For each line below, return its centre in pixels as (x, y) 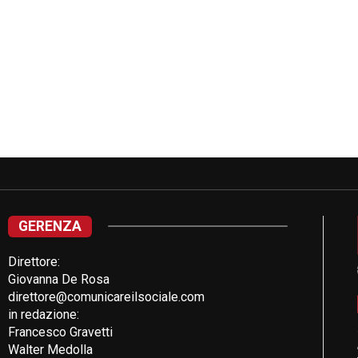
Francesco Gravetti (61, 332)
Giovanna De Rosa (59, 279)
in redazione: (44, 314)
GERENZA (50, 226)
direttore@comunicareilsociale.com (107, 296)
